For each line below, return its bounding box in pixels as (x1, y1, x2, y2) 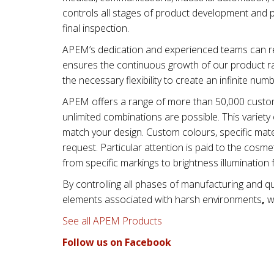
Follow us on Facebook (62, 235, 171, 249)
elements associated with (62, 193, 172, 206)
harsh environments (175, 193, 262, 206)
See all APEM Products (62, 214, 162, 228)
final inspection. (62, 21, 129, 35)
